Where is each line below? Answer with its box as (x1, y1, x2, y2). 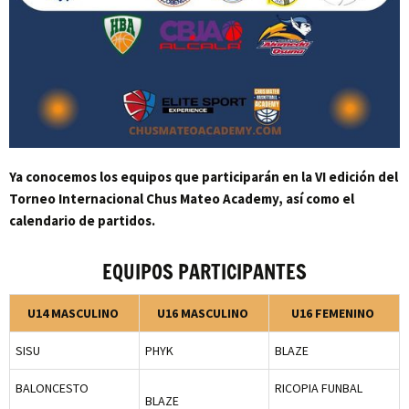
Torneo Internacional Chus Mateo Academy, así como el (9, 189, 354, 207)
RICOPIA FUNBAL (275, 379, 362, 396)
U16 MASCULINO (156, 304, 248, 321)
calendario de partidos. (9, 211, 155, 229)
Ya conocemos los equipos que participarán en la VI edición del (9, 167, 398, 185)
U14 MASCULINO (26, 304, 119, 321)
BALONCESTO (16, 379, 89, 396)
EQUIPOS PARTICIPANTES (102, 257, 307, 286)
